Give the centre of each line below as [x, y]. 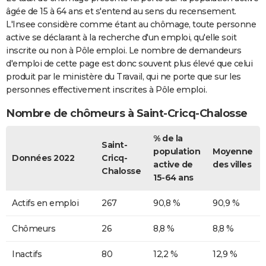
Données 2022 [43, 158]
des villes [232, 165]
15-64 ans [173, 178]
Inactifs [27, 254]
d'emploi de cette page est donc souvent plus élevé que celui [129, 64]
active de [173, 165]
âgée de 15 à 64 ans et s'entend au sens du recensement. [121, 12]
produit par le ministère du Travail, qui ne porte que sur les [123, 77]
